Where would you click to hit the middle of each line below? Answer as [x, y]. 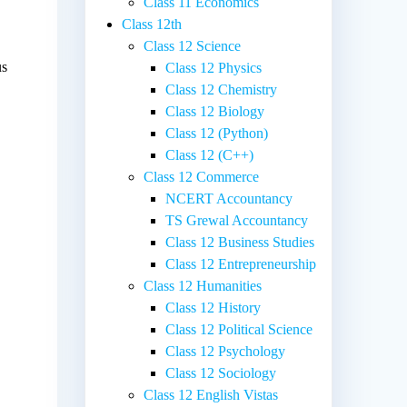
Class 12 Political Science [239, 330]
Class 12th [152, 25]
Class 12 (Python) [217, 134]
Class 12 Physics [214, 68]
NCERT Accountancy [229, 199]
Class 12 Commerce [202, 177]
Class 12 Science [193, 46]
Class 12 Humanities [203, 286]
